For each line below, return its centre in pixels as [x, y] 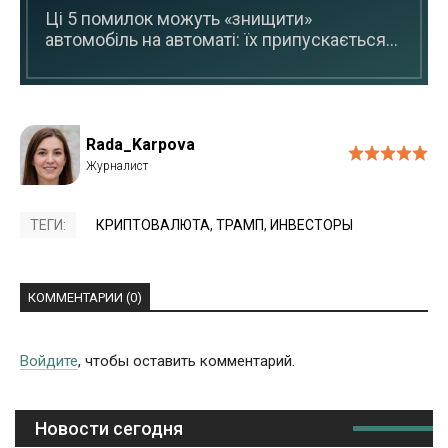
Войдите [49, 361]
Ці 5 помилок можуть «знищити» [178, 19]
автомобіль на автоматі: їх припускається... [221, 40]
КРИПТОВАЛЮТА [153, 225]
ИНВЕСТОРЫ [311, 225]
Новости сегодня [109, 429]
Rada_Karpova [140, 145]
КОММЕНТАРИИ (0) [85, 298]
